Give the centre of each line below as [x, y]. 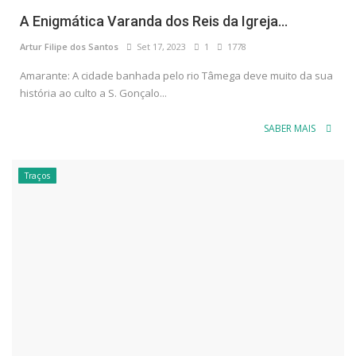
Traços [37, 176]
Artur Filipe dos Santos [69, 47]
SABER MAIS [291, 129]
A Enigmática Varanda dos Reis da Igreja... [154, 21]
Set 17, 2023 [159, 47]
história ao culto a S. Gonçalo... [93, 93]
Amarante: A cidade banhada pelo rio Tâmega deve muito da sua [176, 76]
